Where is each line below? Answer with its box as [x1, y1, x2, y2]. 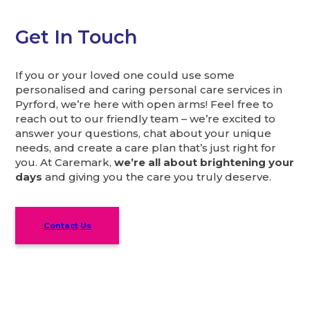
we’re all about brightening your [114, 156, 295, 170]
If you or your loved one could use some [15, 69, 235, 82]
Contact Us [43, 221, 91, 231]
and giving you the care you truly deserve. [45, 170, 272, 184]
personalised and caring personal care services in [15, 83, 283, 97]
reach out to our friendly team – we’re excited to [15, 112, 276, 126]
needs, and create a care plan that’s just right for [15, 141, 277, 155]
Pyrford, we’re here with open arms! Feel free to [15, 98, 274, 111]
